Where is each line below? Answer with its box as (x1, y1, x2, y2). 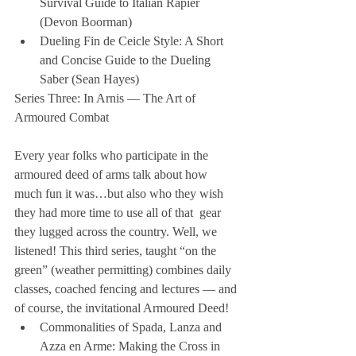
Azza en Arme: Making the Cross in (40, 339, 223, 354)
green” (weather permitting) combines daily (14, 263, 234, 277)
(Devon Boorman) (40, 15, 138, 29)
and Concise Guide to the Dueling (40, 53, 214, 68)
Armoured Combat (14, 110, 109, 125)
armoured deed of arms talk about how (14, 168, 211, 182)
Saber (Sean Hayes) (40, 72, 142, 87)
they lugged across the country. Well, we (14, 225, 220, 239)
